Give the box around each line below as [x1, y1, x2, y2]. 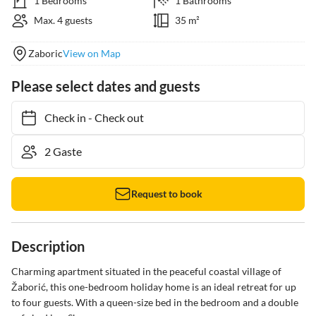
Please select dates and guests [11, 78, 200, 95]
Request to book [130, 188, 202, 200]
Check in [37, 111, 79, 124]
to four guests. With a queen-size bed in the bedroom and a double [11, 296, 300, 308]
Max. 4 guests [34, 14, 92, 26]
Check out [87, 111, 137, 124]
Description [11, 238, 85, 255]
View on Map [63, 47, 121, 59]
